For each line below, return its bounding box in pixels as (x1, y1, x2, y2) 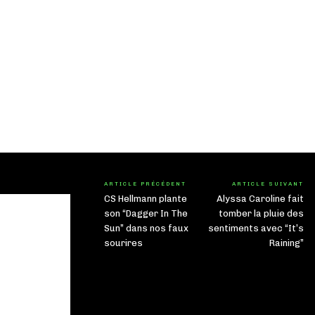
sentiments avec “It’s (207, 222, 304, 233)
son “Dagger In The (104, 207, 188, 219)
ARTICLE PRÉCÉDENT (104, 179, 186, 187)
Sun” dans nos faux (104, 222, 188, 233)
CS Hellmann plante (104, 193, 187, 204)
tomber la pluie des (218, 207, 304, 219)
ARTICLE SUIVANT (231, 179, 304, 187)
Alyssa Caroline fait (216, 193, 304, 204)
